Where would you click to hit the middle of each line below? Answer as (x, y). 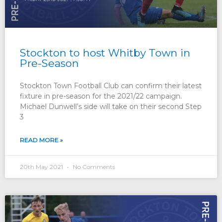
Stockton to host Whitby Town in (105, 53)
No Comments (93, 166)
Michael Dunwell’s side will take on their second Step (111, 106)
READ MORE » (41, 140)
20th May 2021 (42, 166)
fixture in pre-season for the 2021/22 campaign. (101, 96)
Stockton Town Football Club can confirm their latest (111, 85)
